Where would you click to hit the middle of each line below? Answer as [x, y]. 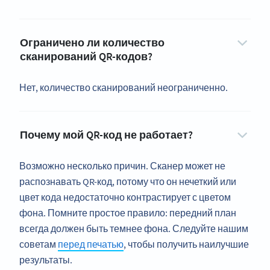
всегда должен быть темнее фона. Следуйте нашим [134, 229]
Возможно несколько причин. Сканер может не [122, 166]
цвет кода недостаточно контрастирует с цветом [125, 197]
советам [39, 244]
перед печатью [91, 244]
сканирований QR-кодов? [86, 57]
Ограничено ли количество [92, 43]
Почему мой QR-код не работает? [106, 135]
